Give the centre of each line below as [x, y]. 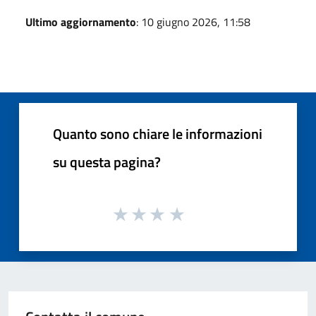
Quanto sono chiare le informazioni [158, 133]
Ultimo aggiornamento [81, 22]
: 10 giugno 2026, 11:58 [193, 22]
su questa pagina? [107, 162]
